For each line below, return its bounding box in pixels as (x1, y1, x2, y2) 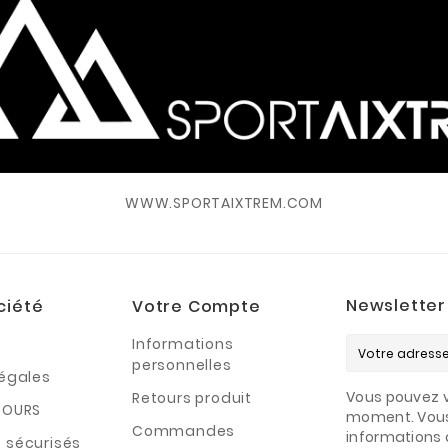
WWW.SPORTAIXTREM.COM (124, 192, 323, 213)
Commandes (132, 420, 236, 441)
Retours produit (132, 387, 252, 408)
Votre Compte (132, 294, 261, 318)
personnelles (132, 354, 232, 375)
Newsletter (346, 293, 446, 317)
